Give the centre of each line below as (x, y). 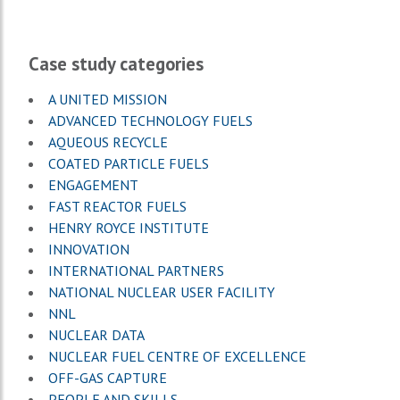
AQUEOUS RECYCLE (108, 142)
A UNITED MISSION (108, 99)
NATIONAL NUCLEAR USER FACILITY (162, 292)
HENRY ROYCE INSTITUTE (129, 227)
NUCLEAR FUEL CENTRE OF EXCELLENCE (177, 356)
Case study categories (116, 63)
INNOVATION (89, 249)
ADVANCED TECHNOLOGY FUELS (150, 120)
